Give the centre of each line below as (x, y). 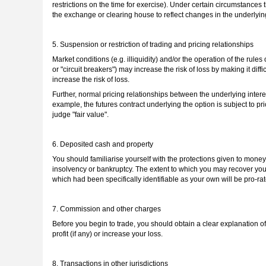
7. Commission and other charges (107, 209)
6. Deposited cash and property (103, 145)
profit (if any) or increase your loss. (107, 234)
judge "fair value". (80, 115)
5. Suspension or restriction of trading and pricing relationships (153, 45)
